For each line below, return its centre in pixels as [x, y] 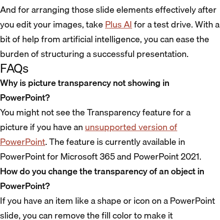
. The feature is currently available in [115, 141]
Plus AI [119, 24]
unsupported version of [131, 127]
